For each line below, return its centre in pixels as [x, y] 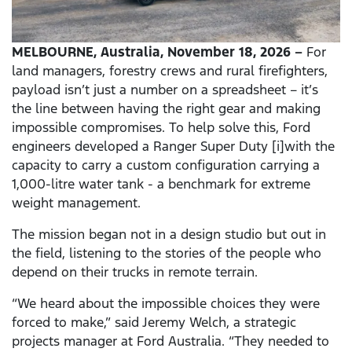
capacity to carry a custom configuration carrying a [166, 165]
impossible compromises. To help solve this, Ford [161, 128]
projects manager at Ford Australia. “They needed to [170, 341]
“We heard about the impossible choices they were [166, 304]
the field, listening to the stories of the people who [167, 253]
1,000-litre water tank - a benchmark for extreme [161, 184]
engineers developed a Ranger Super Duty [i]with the [173, 147]
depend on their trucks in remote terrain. [135, 272]
